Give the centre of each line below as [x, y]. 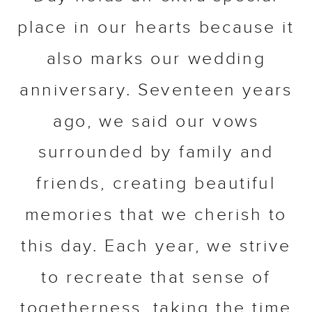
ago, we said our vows [156, 122]
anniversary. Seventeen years [156, 91]
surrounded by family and [156, 153]
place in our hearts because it [156, 29]
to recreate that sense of [156, 278]
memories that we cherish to [156, 216]
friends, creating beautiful [156, 185]
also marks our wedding [156, 60]
